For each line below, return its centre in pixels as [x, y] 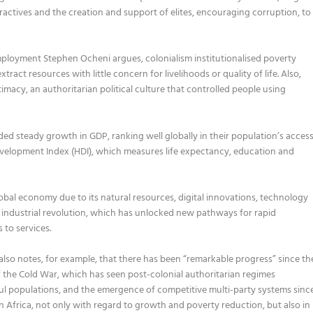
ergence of [134, 291]
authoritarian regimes [231, 275]
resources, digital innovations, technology [220, 198]
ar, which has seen [89, 275]
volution [69, 213]
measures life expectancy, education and [208, 152]
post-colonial [157, 275]
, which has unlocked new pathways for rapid [181, 213]
